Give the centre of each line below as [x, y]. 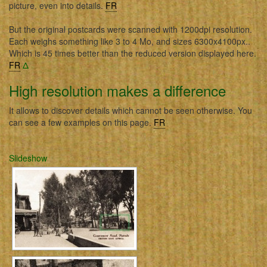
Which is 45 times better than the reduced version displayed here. [133, 53]
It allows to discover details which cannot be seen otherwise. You [131, 110]
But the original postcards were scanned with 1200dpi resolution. [131, 29]
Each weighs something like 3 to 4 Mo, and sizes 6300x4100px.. [130, 41]
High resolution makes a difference [117, 90]
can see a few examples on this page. [81, 122]
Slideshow [28, 158]
